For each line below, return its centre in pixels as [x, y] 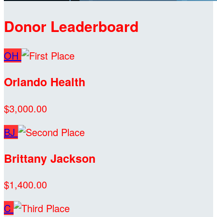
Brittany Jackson [50, 158]
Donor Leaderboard [71, 26]
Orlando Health [45, 82]
